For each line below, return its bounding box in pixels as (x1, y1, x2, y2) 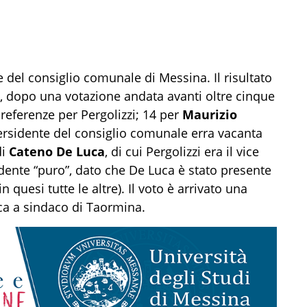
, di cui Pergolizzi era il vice (105, 143, 259, 160)
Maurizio (182, 106, 237, 123)
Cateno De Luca (9, 143, 105, 160)
